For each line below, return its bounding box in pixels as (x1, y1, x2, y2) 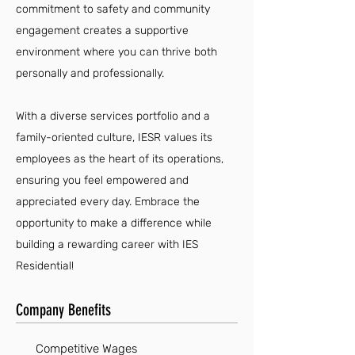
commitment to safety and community (16, 2, 210, 16)
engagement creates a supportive (16, 24, 189, 37)
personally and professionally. (16, 67, 164, 80)
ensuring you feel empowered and (16, 174, 189, 187)
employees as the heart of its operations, (16, 152, 223, 166)
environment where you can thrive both (16, 45, 217, 59)
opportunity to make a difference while (16, 216, 212, 230)
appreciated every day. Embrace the (16, 195, 200, 208)
